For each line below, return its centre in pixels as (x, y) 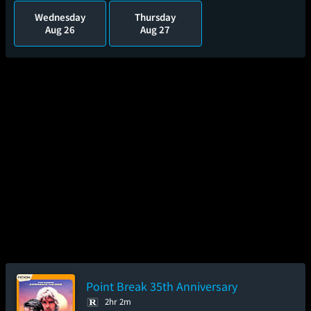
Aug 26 (60, 30)
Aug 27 (155, 30)
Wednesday (60, 17)
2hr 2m (118, 302)
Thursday (155, 17)
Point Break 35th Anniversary (162, 286)
